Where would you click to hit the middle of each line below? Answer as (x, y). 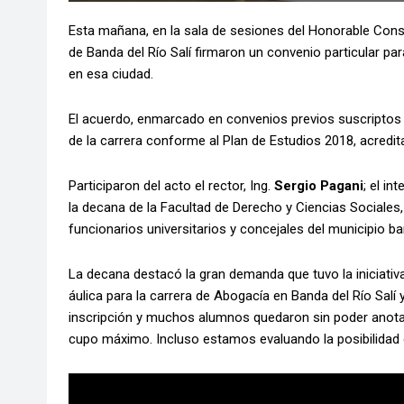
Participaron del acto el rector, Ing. (171, 186)
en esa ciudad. (111, 74)
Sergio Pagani (319, 186)
